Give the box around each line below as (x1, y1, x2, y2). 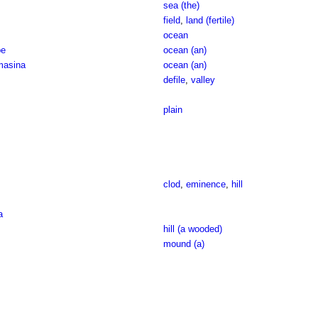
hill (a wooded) (163, 224, 222, 234)
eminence (185, 179, 226, 190)
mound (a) (163, 238, 204, 249)
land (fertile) (185, 15, 234, 26)
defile (163, 75, 185, 85)
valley (190, 75, 215, 85)
